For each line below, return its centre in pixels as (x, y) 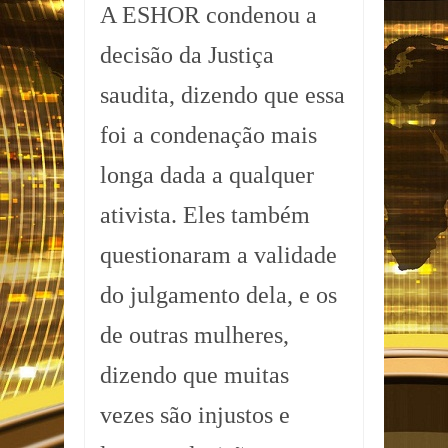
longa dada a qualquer (207, 175)
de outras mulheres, (194, 335)
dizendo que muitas (194, 375)
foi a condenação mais (208, 135)
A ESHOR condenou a (208, 15)
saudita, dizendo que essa (222, 95)
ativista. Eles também (205, 215)
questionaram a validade (218, 255)
